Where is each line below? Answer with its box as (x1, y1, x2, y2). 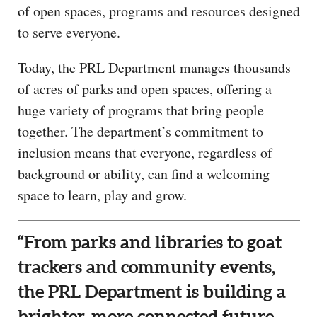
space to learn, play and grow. (18, 185, 187, 205)
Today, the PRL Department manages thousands (18, 58, 291, 78)
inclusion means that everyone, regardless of (18, 143, 272, 163)
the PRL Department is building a (18, 281, 286, 301)
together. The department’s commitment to (18, 122, 263, 142)
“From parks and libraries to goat (18, 231, 282, 252)
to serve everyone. (18, 23, 120, 42)
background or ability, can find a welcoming (18, 164, 270, 184)
